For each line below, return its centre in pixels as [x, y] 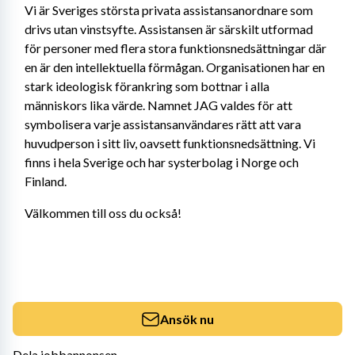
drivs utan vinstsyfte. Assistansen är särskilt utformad [169, 29]
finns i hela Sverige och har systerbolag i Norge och [162, 162]
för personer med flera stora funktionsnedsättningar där [176, 48]
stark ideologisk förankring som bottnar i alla [147, 86]
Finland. [46, 181]
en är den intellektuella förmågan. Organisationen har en [175, 67]
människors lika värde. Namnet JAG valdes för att [158, 105]
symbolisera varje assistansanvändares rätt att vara [163, 124]
